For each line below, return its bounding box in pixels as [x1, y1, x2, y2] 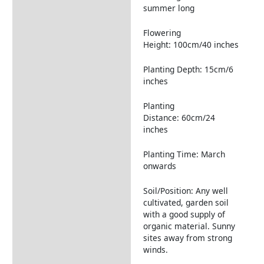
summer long [143, 2, 194, 14]
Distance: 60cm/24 [143, 112, 215, 123]
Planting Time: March [143, 148, 225, 160]
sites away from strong [143, 232, 232, 243]
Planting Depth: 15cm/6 [143, 64, 233, 75]
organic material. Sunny [143, 220, 235, 232]
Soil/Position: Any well [143, 184, 228, 196]
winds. [143, 243, 168, 255]
